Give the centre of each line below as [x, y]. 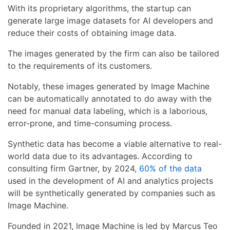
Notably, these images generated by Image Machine [109, 87]
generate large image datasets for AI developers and [110, 21]
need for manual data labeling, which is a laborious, [108, 111]
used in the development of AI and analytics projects [110, 181]
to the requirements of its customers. [80, 66]
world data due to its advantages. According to [100, 156]
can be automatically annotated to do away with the [110, 99]
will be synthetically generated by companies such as [111, 193]
